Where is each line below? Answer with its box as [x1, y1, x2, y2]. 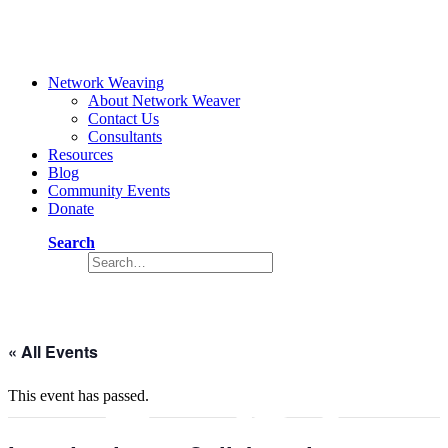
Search [48, 234, 95, 251]
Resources [48, 146, 113, 163]
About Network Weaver [88, 92, 240, 109]
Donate [48, 200, 94, 217]
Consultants [88, 128, 162, 145]
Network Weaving [48, 74, 164, 91]
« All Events [8, 339, 98, 363]
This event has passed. [8, 386, 149, 404]
